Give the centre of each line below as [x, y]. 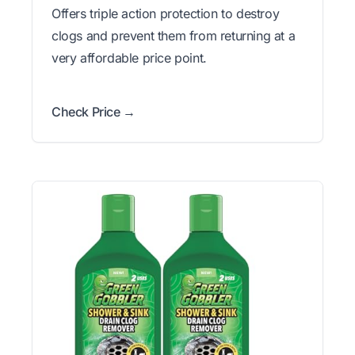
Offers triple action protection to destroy [166, 13]
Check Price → [94, 111]
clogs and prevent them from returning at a [174, 35]
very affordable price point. [129, 57]
